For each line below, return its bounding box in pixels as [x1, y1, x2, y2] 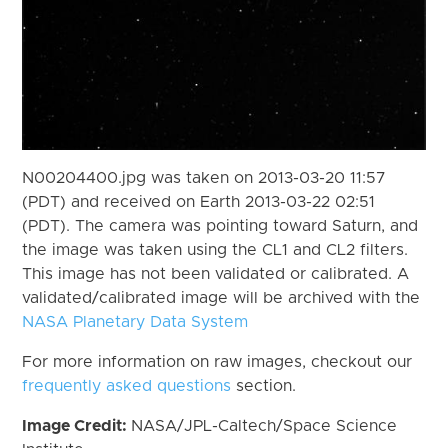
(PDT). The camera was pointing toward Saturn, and [22, 217, 419, 234]
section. [231, 377, 297, 394]
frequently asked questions [22, 377, 232, 394]
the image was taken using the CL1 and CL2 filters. [22, 241, 409, 258]
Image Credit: [22, 417, 132, 434]
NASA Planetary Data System [22, 313, 249, 330]
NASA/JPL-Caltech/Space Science [131, 417, 398, 434]
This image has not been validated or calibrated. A [22, 265, 410, 282]
